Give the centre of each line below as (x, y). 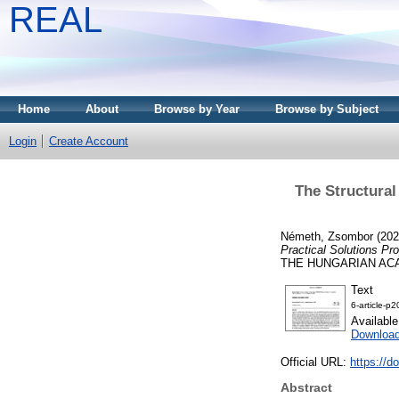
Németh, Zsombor (327, 236)
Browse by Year (197, 109)
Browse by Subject (327, 109)
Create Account (89, 141)
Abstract (306, 388)
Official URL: (315, 362)
